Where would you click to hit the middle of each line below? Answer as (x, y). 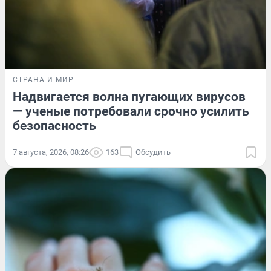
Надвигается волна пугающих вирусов (129, 96)
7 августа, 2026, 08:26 (51, 152)
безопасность (54, 126)
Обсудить (153, 152)
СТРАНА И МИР (43, 80)
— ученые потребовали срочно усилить (131, 111)
